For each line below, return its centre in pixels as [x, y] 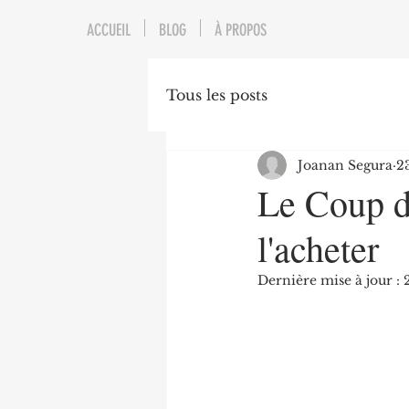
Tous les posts [217, 95]
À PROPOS [241, 30]
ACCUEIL [109, 30]
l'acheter [318, 248]
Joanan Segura [345, 165]
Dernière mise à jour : [330, 280]
